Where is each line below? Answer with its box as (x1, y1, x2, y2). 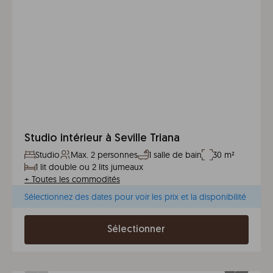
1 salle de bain (149, 149, 202, 160)
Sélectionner (107, 225, 166, 235)
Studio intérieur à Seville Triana (24, 133, 180, 144)
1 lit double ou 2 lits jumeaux (35, 161, 143, 172)
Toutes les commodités (32, 174, 120, 185)
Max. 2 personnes (71, 149, 138, 160)
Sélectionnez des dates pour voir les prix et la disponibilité (24, 191, 246, 202)
